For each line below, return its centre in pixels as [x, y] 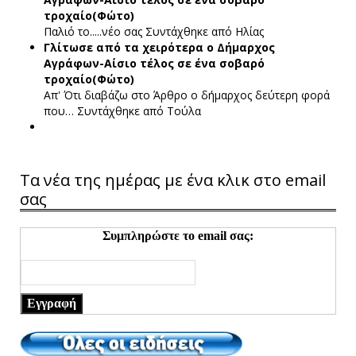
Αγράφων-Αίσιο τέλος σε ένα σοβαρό [154, 63]
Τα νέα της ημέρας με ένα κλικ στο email [173, 180]
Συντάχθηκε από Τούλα [139, 110]
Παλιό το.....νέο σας [93, 31]
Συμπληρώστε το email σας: [178, 235]
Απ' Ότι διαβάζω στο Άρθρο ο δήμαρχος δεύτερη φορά [187, 95]
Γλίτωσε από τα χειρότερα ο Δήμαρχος [159, 47]
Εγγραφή [52, 303]
